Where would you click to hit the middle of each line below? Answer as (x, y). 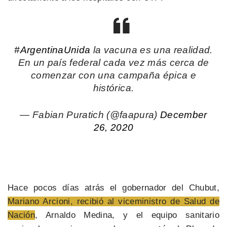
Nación (22, 215)
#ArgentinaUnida (52, 50)
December (184, 115)
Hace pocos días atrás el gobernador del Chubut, (113, 187)
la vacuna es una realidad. (152, 50)
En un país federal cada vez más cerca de (113, 62)
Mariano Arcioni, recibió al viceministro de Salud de (113, 201)
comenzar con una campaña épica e (113, 75)
